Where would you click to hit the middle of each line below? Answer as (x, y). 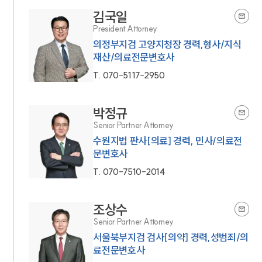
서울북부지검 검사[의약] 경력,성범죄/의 (171, 237)
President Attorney (125, 28)
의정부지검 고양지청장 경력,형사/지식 (167, 44)
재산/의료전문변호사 (134, 57)
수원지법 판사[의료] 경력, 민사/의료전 (168, 140)
